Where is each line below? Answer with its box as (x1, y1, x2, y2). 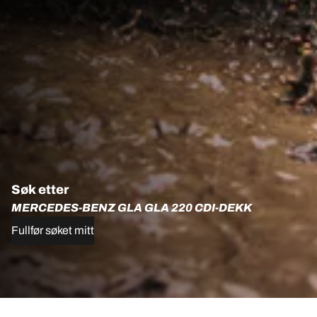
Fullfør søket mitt (11, 224, 94, 237)
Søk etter (11, 183, 69, 197)
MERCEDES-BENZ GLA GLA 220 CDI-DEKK (11, 202, 252, 214)
